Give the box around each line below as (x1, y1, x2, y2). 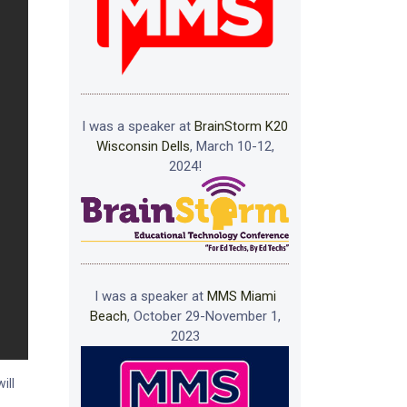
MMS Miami (206, 287, 276, 304)
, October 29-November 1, (126, 307, 281, 324)
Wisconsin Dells (95, 137, 190, 154)
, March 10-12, (189, 137, 274, 154)
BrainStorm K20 (194, 117, 288, 134)
